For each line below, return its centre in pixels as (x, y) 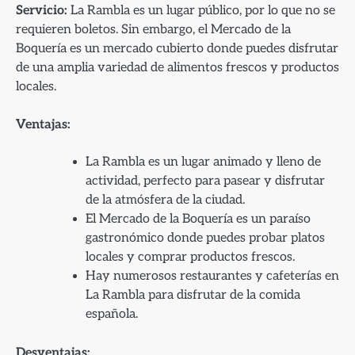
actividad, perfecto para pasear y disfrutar (205, 181)
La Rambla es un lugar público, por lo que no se (201, 10)
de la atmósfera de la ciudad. (165, 200)
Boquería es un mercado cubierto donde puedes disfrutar (177, 48)
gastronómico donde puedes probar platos (205, 238)
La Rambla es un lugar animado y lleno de (203, 162)
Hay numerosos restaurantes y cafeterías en (212, 276)
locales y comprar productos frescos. (190, 257)
